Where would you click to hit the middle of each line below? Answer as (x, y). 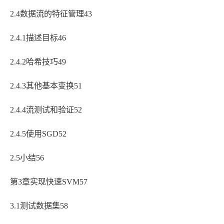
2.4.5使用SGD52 (38, 134)
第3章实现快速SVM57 (49, 182)
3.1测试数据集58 (39, 206)
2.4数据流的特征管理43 (51, 14)
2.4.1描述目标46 (38, 38)
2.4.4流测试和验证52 (46, 110)
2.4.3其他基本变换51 (46, 86)
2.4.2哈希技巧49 (38, 62)
